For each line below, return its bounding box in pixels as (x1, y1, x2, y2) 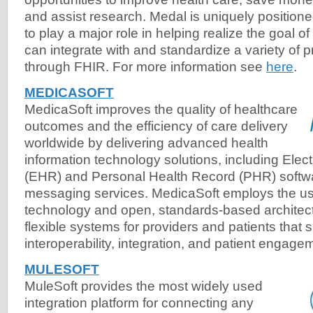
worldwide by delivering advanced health (24, 135, 268, 150)
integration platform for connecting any (24, 295, 254, 310)
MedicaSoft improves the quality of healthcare (24, 101, 298, 117)
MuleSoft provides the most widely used (24, 278, 263, 293)
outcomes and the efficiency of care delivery (24, 118, 288, 133)
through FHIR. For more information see (24, 59, 266, 74)
